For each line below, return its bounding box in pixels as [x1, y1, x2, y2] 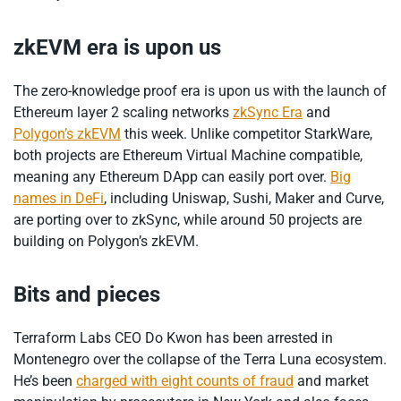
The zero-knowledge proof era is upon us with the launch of [13, 81, 387, 99]
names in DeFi [13, 189, 104, 207]
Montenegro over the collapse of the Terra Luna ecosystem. [13, 351, 387, 369]
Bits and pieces [13, 282, 160, 308]
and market [294, 372, 369, 390]
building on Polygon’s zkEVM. [13, 232, 199, 250]
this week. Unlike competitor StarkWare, [121, 124, 372, 142]
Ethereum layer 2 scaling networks [13, 103, 233, 121]
